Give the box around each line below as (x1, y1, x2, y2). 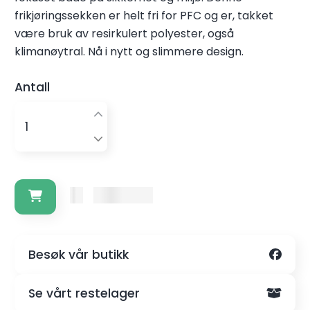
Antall (15, 78, 51, 95)
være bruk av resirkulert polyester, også (15, 25, 235, 42)
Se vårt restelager (28, 284, 140, 302)
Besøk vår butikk (28, 246, 129, 263)
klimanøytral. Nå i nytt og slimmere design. (15, 43, 244, 60)
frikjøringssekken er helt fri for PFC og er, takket (15, 7, 274, 24)
